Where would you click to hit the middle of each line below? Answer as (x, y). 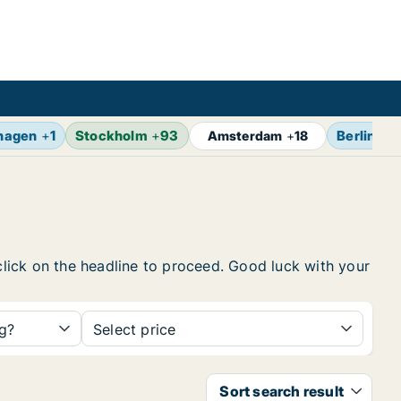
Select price (135, 329)
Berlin (356, 136)
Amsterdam (245, 136)
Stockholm (111, 136)
